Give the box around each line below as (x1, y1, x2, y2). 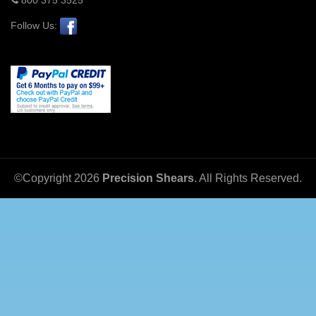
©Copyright (14, 171, 74, 184)
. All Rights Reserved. (194, 171, 302, 184)
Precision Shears (102, 171, 194, 184)
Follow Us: (11, 19, 60, 31)
